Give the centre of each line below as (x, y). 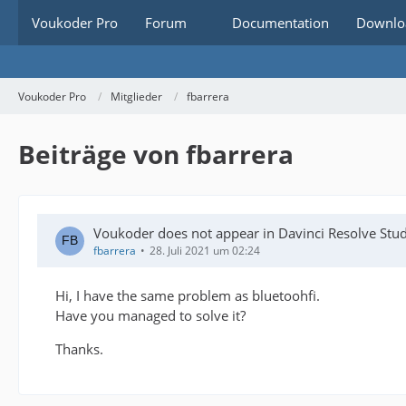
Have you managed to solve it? (150, 315)
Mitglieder (136, 96)
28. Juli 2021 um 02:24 (205, 251)
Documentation (280, 23)
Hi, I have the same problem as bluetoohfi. (188, 295)
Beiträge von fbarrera (156, 154)
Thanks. (79, 349)
